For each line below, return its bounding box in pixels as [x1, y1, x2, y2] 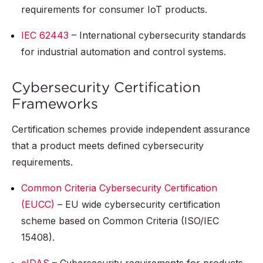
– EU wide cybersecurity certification [55, 198, 220, 211]
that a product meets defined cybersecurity [12, 140, 204, 152]
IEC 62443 [21, 29, 69, 42]
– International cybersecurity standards [69, 29, 246, 42]
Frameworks [12, 95, 98, 113]
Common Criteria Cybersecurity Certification [21, 182, 217, 194]
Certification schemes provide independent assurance [12, 123, 250, 136]
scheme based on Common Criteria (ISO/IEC [21, 215, 219, 227]
